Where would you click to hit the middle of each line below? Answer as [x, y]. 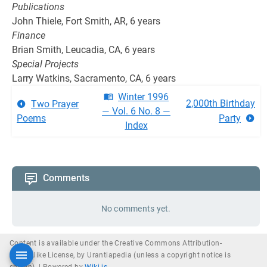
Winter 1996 [143, 97]
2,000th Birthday [221, 103]
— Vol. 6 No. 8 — [136, 111]
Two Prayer [55, 104]
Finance [29, 35]
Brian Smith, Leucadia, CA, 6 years [83, 50]
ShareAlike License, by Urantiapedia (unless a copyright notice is [120, 255]
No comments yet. [136, 208]
